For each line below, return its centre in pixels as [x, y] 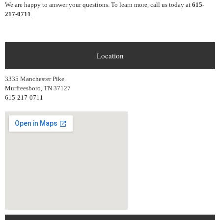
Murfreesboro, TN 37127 [38, 88]
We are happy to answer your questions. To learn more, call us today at [98, 5]
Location [110, 55]
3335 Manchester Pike [35, 79]
